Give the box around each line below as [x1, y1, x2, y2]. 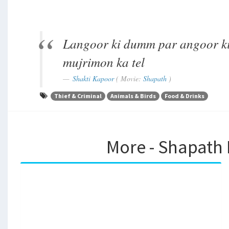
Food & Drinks [165, 92, 205, 100]
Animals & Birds [110, 92, 156, 100]
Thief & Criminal [54, 92, 102, 100]
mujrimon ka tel [63, 53, 145, 71]
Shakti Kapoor [73, 74, 114, 84]
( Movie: [114, 74, 144, 84]
